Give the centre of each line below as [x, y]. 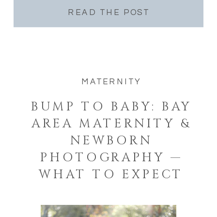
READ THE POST [109, 13]
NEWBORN [111, 141]
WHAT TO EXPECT [111, 175]
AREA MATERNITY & [111, 124]
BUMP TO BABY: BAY [111, 107]
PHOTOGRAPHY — [111, 158]
